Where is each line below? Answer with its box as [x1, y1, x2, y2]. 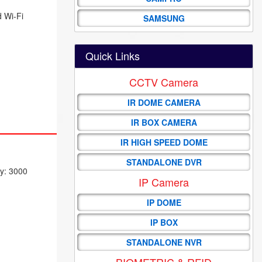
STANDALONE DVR [126, 156, 202, 168]
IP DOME [146, 196, 181, 208]
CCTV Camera [129, 74, 198, 89]
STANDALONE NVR [126, 236, 202, 248]
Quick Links [85, 47, 140, 63]
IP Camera [139, 174, 189, 189]
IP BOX [150, 216, 178, 228]
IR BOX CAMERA [130, 116, 197, 128]
